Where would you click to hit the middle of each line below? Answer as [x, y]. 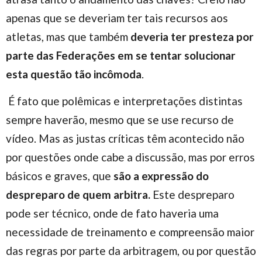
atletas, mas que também [68, 36]
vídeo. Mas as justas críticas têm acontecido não [125, 138]
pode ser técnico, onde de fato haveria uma [112, 213]
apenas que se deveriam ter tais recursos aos [117, 18]
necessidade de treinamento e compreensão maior [130, 232]
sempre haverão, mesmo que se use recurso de [120, 119]
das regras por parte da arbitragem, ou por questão [131, 250]
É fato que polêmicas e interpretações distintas [124, 101]
